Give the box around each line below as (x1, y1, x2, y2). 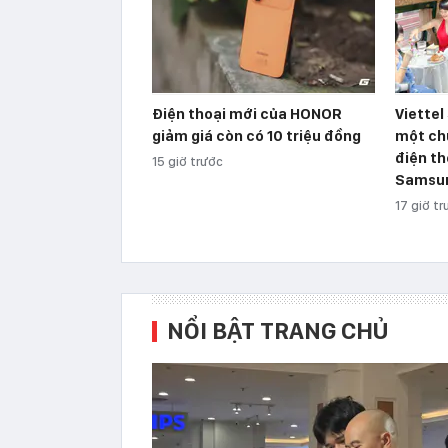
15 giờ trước (152, 153, 223, 169)
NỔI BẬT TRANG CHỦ (167, 315, 388, 345)
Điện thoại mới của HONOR (152, 104, 342, 123)
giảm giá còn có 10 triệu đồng (152, 126, 361, 145)
